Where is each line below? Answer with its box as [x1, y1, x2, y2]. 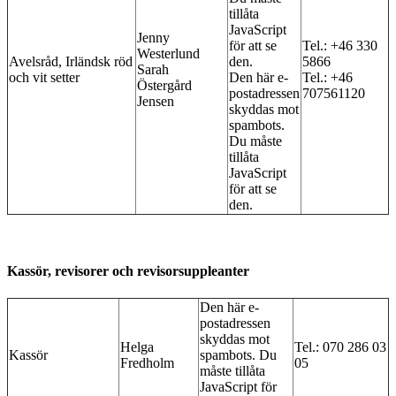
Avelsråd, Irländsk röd [9, 53, 133, 69]
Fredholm [120, 355, 174, 371]
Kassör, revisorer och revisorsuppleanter [7, 263, 249, 278]
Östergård [137, 77, 192, 93]
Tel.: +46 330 [302, 37, 377, 53]
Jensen [137, 93, 174, 109]
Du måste [229, 133, 282, 148]
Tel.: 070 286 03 [294, 339, 386, 355]
